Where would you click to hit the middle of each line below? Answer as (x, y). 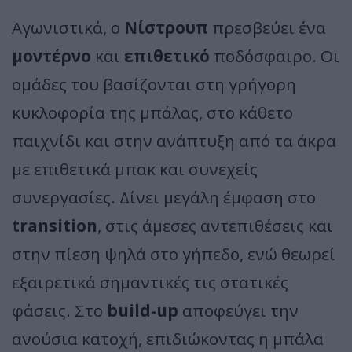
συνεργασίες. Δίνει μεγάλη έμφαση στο (164, 197)
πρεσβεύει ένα (267, 27)
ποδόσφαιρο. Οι (275, 55)
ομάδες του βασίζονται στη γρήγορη (154, 84)
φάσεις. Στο (59, 310)
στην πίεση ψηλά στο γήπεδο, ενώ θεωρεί (174, 253)
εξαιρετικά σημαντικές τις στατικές (150, 282)
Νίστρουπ (166, 27)
